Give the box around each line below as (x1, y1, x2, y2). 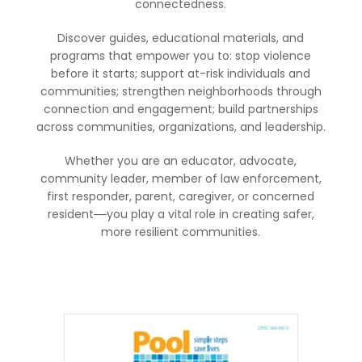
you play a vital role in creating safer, (106, 206, 314, 222)
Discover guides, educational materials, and (57, 30, 305, 46)
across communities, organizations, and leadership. (36, 119, 326, 135)
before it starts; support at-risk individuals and (51, 65, 311, 82)
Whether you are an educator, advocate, (65, 153, 297, 169)
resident (47, 206, 94, 222)
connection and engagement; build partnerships (43, 101, 318, 117)
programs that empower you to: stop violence (50, 48, 312, 64)
